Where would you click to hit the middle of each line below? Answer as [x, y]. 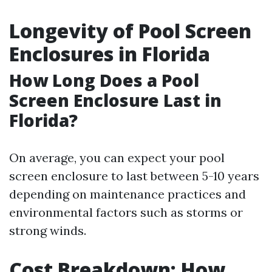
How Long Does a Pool [104, 80]
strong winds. [48, 230]
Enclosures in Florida [110, 54]
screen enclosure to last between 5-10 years [134, 176]
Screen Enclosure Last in [115, 100]
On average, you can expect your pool [117, 158]
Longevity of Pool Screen [130, 31]
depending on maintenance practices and [127, 194]
